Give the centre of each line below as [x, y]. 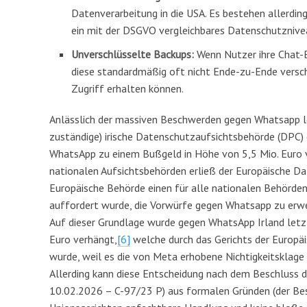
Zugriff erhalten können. [127, 88]
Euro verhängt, [83, 239]
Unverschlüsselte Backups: [133, 54]
